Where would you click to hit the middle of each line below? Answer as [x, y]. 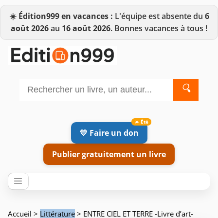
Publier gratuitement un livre [109, 154]
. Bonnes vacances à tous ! [159, 28]
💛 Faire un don [109, 133]
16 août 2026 [86, 28]
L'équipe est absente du [159, 16]
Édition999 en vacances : [65, 16]
